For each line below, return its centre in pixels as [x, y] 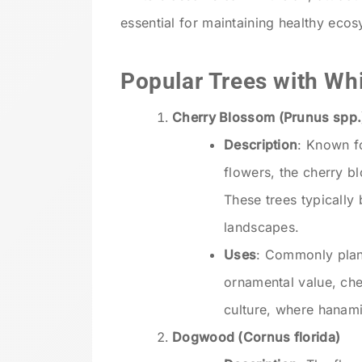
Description [261, 144]
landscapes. [262, 227]
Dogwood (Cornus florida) [257, 337]
